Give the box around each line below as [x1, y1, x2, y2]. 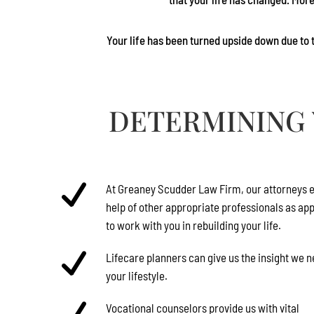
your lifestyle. [106, 268, 168, 282]
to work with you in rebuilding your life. [106, 218, 281, 232]
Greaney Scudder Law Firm [118, 182, 241, 196]
